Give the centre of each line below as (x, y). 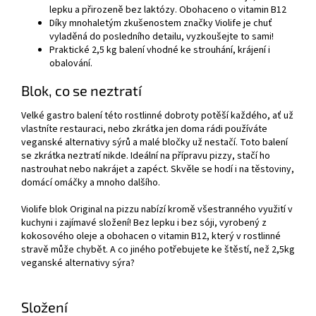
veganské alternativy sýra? (78, 263)
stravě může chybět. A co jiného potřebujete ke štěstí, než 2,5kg (158, 250)
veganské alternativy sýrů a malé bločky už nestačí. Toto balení (154, 143)
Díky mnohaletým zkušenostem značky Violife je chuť (161, 23)
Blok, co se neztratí (81, 90)
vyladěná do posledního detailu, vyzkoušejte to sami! (162, 37)
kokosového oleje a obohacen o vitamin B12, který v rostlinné (151, 237)
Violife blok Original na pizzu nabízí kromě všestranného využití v (157, 210)
